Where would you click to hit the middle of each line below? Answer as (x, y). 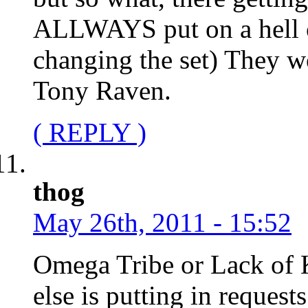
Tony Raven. (102, 90)
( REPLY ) (90, 132)
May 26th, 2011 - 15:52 (162, 222)
